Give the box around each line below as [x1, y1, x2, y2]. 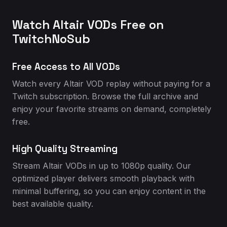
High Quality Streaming [12, 143, 118, 155]
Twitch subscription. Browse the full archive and [12, 91, 198, 101]
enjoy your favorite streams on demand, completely [12, 104, 211, 114]
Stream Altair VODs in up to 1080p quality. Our [12, 161, 191, 171]
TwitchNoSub [12, 31, 90, 47]
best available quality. [12, 199, 93, 209]
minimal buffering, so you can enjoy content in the [12, 186, 206, 196]
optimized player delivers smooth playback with [12, 173, 195, 183]
